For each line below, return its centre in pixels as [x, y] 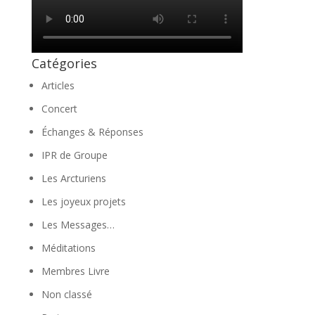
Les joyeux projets [83, 201]
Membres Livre [75, 271]
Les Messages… [78, 225]
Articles [58, 85]
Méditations [68, 248]
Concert [59, 109]
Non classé [66, 294]
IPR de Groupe [74, 155]
